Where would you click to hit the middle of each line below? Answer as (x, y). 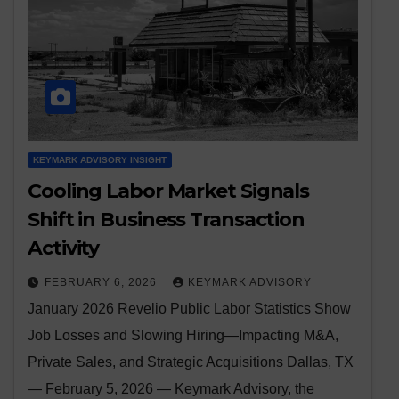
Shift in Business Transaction (167, 219)
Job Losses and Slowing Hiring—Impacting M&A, (183, 335)
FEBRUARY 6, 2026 (102, 282)
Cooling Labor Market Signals (169, 191)
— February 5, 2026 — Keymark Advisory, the (171, 388)
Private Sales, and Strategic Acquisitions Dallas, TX (191, 362)
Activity (64, 248)
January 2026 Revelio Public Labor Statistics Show (189, 308)
